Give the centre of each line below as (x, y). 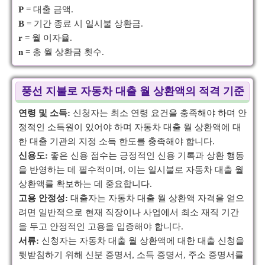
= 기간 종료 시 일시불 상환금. (84, 24)
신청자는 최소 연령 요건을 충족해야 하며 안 (159, 113)
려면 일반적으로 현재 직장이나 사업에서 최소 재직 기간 (129, 212)
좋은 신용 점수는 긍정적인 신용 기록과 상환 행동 (146, 156)
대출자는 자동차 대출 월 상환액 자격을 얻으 (156, 198)
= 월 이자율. (47, 38)
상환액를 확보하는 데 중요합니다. (85, 184)
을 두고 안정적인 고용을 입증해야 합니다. (101, 227)
